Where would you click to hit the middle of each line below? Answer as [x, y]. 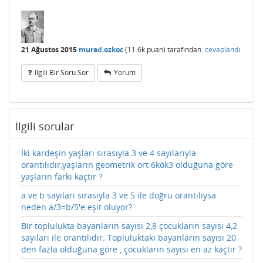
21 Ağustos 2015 [49, 50]
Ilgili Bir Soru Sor [62, 73]
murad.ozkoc [101, 50]
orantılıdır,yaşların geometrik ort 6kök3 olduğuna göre [127, 165]
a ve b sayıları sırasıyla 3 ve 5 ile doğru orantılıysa [119, 195]
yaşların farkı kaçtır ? [62, 177]
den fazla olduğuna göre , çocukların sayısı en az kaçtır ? [131, 249]
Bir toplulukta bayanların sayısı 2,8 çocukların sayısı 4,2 [129, 226]
